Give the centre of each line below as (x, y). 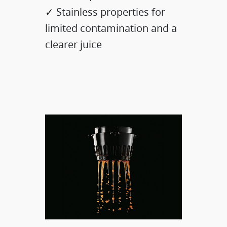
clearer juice (74, 45)
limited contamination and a (111, 28)
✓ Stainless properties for (105, 12)
